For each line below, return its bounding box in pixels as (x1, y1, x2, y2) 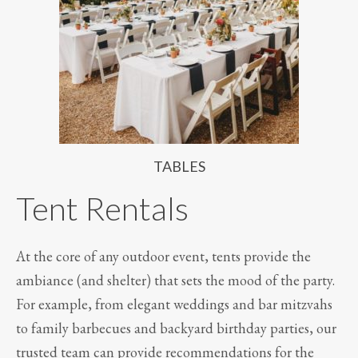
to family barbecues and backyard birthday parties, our (16, 318, 336, 337)
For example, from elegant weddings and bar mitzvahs (16, 294, 332, 313)
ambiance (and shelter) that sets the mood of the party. (16, 270, 335, 289)
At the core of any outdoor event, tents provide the (16, 246, 311, 265)
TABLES (153, 157, 205, 175)
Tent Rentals (16, 189, 189, 228)
